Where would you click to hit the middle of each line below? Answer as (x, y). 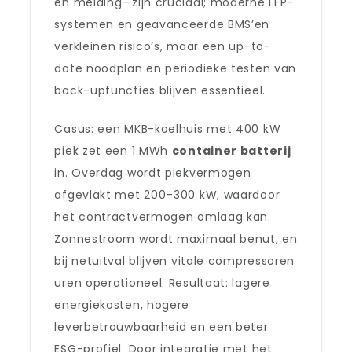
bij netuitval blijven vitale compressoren (175, 261)
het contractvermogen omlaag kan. (163, 217)
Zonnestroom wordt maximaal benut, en (176, 239)
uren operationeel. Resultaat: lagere (162, 283)
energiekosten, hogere (122, 305)
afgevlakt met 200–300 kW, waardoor (167, 195)
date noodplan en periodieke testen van (176, 68)
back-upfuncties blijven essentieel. (160, 90)
